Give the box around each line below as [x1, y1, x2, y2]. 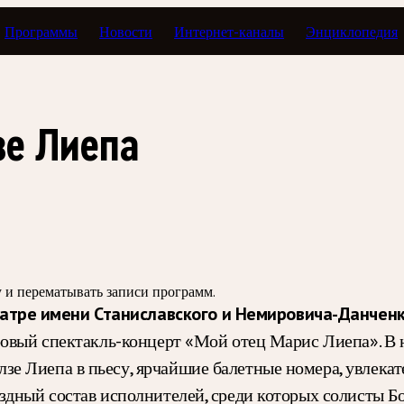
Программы [5, 22, 78, 41]
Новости [99, 22, 153, 41]
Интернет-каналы [174, 22, 285, 41]
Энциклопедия [306, 22, 399, 41]
